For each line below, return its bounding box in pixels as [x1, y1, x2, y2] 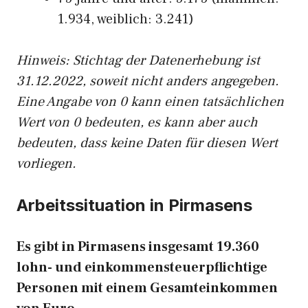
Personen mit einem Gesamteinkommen [16, 279, 278, 297]
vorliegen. [16, 155, 76, 173]
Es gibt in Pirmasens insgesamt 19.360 [16, 238, 259, 256]
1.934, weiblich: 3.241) [58, 10, 194, 28]
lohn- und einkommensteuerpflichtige [16, 258, 267, 276]
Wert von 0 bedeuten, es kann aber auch [16, 113, 258, 131]
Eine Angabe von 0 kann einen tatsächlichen [16, 93, 284, 111]
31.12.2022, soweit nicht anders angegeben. [16, 72, 279, 90]
